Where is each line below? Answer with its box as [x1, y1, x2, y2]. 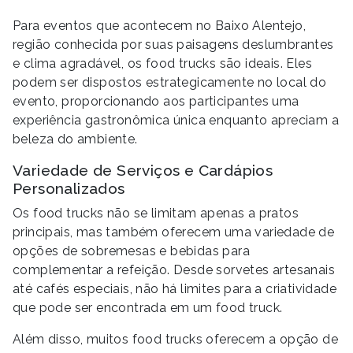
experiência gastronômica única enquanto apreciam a [13, 112, 339, 128]
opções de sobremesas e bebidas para [13, 243, 250, 258]
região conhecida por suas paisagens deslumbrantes [13, 36, 334, 52]
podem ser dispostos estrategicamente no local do [13, 74, 327, 90]
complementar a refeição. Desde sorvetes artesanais [13, 262, 335, 277]
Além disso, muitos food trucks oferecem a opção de [13, 331, 338, 347]
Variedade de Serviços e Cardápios [13, 161, 273, 179]
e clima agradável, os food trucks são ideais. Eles [13, 55, 312, 71]
